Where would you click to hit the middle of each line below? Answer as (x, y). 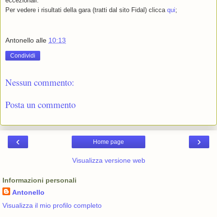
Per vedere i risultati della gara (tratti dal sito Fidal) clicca (86, 10)
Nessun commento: (40, 82)
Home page (108, 142)
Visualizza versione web (108, 160)
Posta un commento (40, 105)
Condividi (23, 55)
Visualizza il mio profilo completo (52, 205)
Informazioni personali (39, 180)
